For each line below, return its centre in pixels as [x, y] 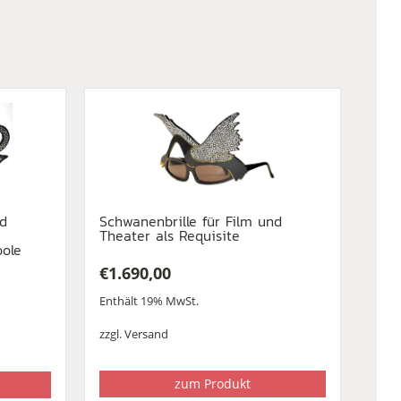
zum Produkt [212, 384]
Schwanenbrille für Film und [190, 221]
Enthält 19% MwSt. [149, 301]
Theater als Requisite [169, 235]
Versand [146, 333]
